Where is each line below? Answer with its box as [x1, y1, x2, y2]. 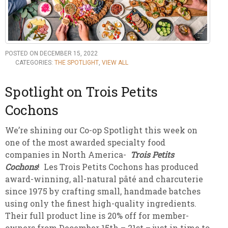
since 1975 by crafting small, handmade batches [5, 186, 201, 197]
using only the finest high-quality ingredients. [5, 198, 196, 209]
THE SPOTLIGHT [54, 59, 99, 67]
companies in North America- [5, 149, 130, 160]
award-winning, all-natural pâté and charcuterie [5, 174, 203, 185]
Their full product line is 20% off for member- [5, 210, 189, 221]
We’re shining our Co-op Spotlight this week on [5, 125, 197, 136]
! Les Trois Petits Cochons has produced [38, 161, 198, 173]
